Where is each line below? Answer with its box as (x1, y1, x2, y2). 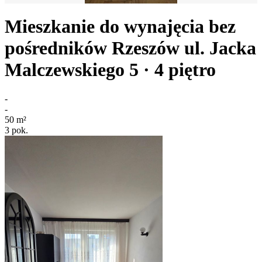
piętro (168, 59, 216, 81)
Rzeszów (112, 37, 180, 59)
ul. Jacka (184, 37, 256, 59)
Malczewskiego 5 (5, 59, 139, 81)
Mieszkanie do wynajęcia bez (5, 16, 236, 37)
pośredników (5, 37, 107, 59)
